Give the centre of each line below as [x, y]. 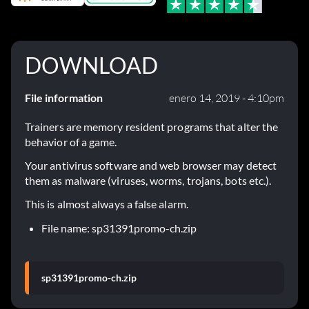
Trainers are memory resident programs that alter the [152, 127]
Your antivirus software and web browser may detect [151, 166]
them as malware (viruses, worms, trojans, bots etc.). [148, 181]
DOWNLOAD [91, 66]
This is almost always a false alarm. [107, 204]
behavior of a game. [71, 142]
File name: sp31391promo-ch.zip [119, 228]
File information [64, 98]
